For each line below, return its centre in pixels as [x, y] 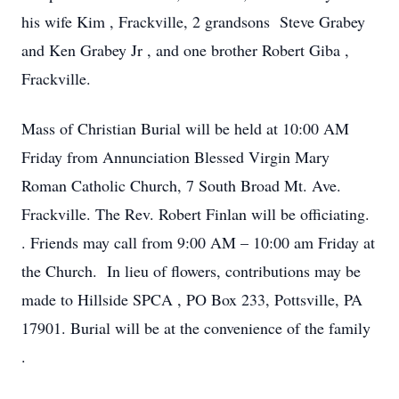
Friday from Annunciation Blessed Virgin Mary [175, 157]
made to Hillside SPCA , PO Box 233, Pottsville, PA [192, 299]
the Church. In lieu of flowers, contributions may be [191, 271]
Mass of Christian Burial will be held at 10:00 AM [185, 128]
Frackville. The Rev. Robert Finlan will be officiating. [195, 214]
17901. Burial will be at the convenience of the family [196, 328]
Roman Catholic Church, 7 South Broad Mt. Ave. [181, 185]
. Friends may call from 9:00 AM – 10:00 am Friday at [198, 242]
